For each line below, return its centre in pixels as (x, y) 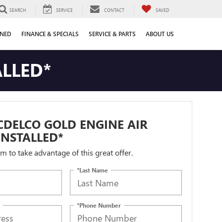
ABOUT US (160, 34)
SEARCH (18, 10)
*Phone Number (99, 205)
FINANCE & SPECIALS (50, 34)
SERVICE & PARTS (112, 34)
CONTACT (114, 10)
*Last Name (93, 170)
